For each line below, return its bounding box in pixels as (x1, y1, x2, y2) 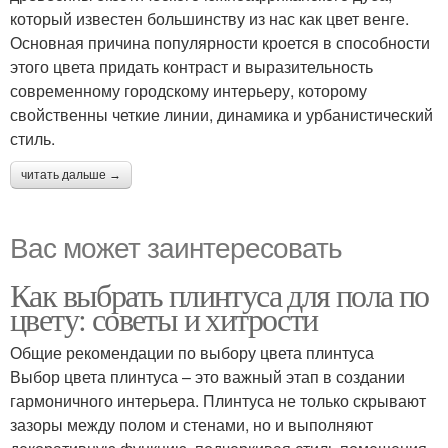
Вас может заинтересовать (10, 225, 342, 266)
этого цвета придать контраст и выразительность (10, 54, 373, 78)
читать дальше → (21, 167, 121, 182)
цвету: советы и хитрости (10, 296, 318, 340)
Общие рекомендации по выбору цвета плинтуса (10, 340, 374, 364)
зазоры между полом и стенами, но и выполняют (10, 412, 373, 436)
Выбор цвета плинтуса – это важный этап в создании (10, 364, 405, 388)
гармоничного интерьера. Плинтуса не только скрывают (10, 388, 426, 412)
